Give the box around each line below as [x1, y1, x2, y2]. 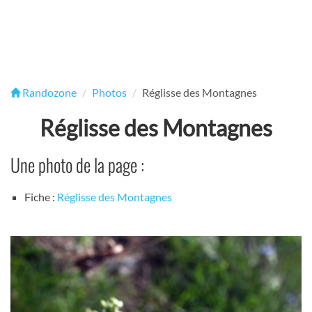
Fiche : [24, 190, 57, 204]
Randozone [20, 86, 77, 99]
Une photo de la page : [10, 151, 144, 178]
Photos [92, 86, 127, 99]
